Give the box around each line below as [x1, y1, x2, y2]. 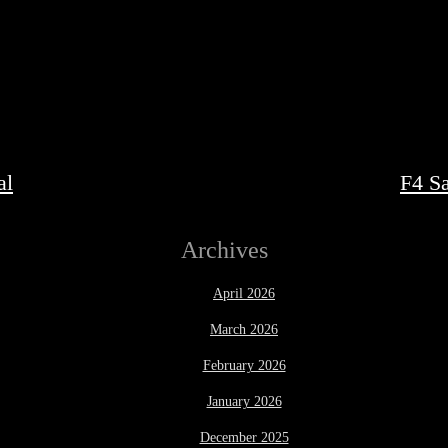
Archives [180, 236, 268, 263]
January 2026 [206, 393, 282, 409]
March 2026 [210, 321, 278, 337]
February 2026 [202, 357, 286, 373]
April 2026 [213, 285, 275, 301]
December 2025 [199, 429, 289, 445]
